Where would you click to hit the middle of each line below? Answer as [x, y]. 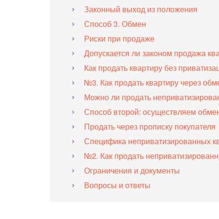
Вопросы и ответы [117, 185]
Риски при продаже [119, 39]
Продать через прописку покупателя [150, 127]
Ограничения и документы [132, 171]
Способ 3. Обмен [115, 24]
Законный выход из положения [141, 9]
